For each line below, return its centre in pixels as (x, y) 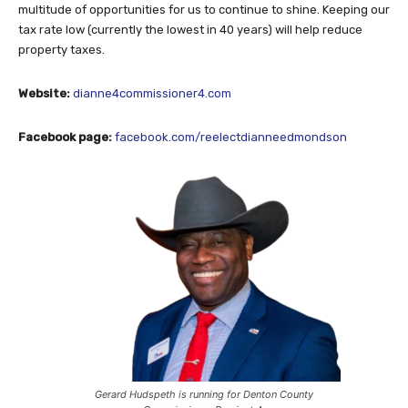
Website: (46, 93)
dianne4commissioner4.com (152, 93)
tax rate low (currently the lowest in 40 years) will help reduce (190, 29)
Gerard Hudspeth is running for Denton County (204, 394)
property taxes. (61, 49)
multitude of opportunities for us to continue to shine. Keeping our (204, 9)
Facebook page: (66, 137)
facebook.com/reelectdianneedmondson (231, 137)
